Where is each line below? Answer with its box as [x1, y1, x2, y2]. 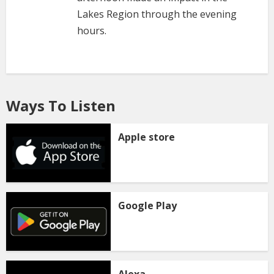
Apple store [118, 130, 176, 144]
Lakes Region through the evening [77, 7, 237, 21]
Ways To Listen [6, 95, 116, 116]
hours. [77, 24, 106, 38]
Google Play [118, 198, 177, 212]
